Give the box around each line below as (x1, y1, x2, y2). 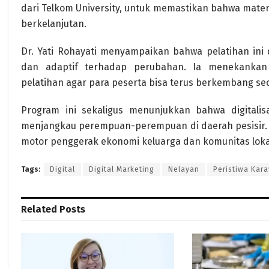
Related (21, 204, 57, 215)
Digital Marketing (89, 165, 154, 174)
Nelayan (168, 165, 199, 174)
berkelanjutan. (21, 18, 86, 29)
